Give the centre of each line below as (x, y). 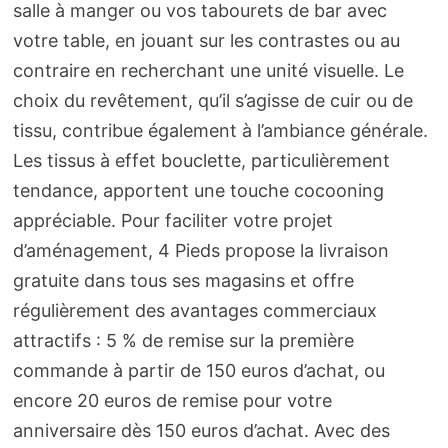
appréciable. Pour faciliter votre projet (172, 221)
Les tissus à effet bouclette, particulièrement (201, 161)
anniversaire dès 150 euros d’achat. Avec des (201, 431)
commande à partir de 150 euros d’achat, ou (198, 371)
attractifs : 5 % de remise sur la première (183, 341)
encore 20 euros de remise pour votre (172, 401)
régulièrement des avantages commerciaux (194, 311)
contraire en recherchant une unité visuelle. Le (208, 71)
